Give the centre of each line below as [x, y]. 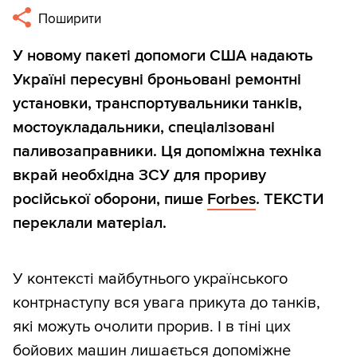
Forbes [231, 200]
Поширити [69, 19]
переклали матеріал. [90, 224]
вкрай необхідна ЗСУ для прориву [139, 176]
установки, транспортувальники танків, [157, 104]
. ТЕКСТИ [290, 200]
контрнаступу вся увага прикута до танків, [167, 303]
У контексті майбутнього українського [150, 279]
